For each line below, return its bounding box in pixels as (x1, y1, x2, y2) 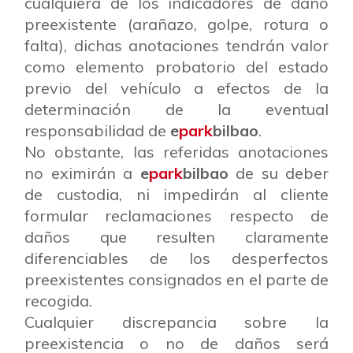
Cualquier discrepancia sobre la (24, 312, 329, 332)
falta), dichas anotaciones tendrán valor (24, 35, 329, 55)
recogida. (24, 291, 92, 310)
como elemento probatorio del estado (24, 57, 329, 76)
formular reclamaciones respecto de (24, 206, 329, 225)
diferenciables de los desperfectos (24, 248, 329, 268)
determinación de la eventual (24, 99, 329, 119)
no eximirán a (24, 163, 140, 183)
